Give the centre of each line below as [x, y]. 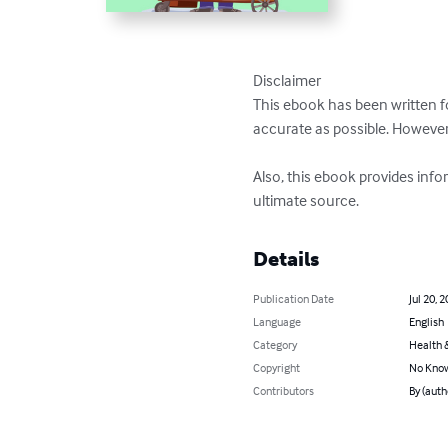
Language [277, 322]
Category [275, 345]
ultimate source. [306, 200]
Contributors [284, 391]
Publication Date [294, 299]
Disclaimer [287, 80]
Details [286, 259]
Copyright [277, 368]
